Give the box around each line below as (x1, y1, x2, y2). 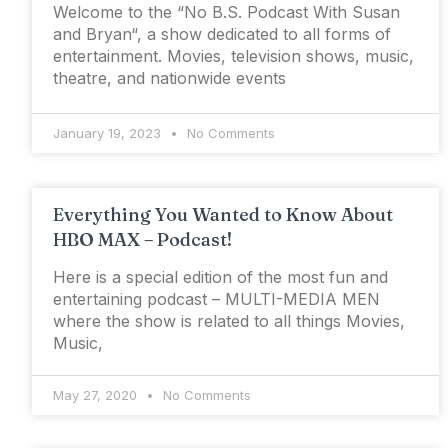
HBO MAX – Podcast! (53, 228, 232, 252)
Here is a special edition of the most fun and (53, 267, 388, 288)
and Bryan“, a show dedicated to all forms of (53, 24, 391, 45)
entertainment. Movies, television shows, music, (53, 46, 414, 67)
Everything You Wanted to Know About (53, 203, 393, 227)
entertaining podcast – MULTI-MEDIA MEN (53, 289, 380, 310)
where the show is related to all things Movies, (53, 311, 405, 332)
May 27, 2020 (53, 387, 141, 404)
